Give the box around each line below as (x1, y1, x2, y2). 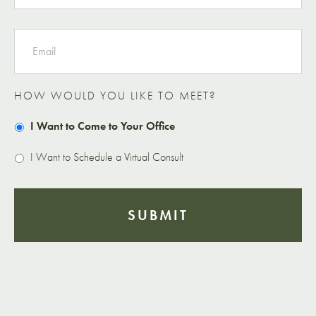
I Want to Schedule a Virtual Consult (30, 149, 183, 164)
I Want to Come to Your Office (30, 118, 175, 133)
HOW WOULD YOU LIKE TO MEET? (14, 87, 216, 103)
